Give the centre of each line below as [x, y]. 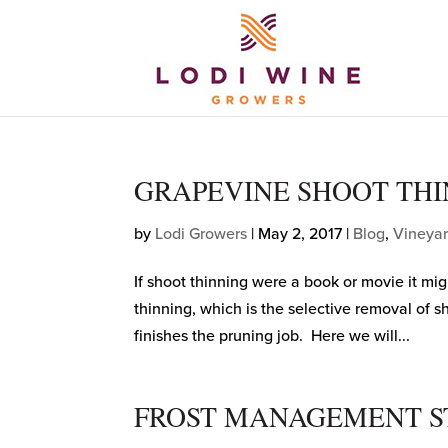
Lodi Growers [201, 233]
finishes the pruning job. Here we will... [272, 335]
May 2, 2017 [300, 233]
